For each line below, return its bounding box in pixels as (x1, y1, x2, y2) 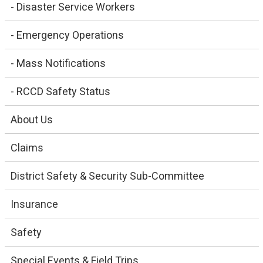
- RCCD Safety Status (10, 85, 110, 97)
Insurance (10, 197, 58, 210)
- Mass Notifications (10, 56, 106, 69)
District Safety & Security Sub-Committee (10, 169, 204, 182)
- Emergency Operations (10, 28, 124, 41)
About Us (10, 113, 53, 126)
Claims (10, 141, 43, 154)
